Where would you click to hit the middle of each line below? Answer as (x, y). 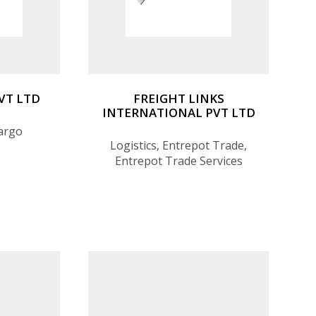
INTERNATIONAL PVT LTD (178, 112)
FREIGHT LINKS (178, 98)
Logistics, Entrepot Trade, (178, 145)
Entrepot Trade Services (178, 160)
